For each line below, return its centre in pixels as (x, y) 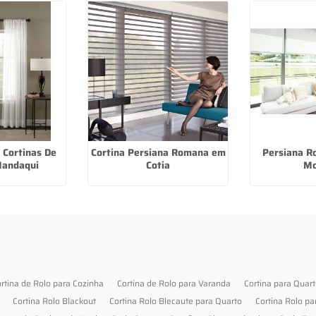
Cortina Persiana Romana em (158, 152)
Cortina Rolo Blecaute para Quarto (176, 300)
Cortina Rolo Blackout (55, 300)
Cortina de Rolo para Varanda (174, 283)
